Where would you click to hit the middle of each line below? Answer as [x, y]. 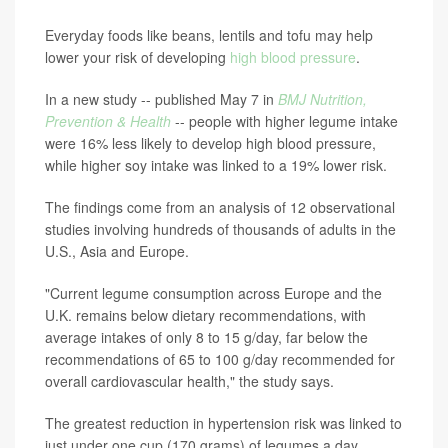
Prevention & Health [108, 121]
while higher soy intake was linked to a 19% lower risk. [216, 165]
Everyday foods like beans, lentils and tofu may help [209, 35]
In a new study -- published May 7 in [161, 99]
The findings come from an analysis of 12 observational [220, 207]
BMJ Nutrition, [322, 99]
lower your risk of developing [137, 57]
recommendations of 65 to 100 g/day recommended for [220, 359]
